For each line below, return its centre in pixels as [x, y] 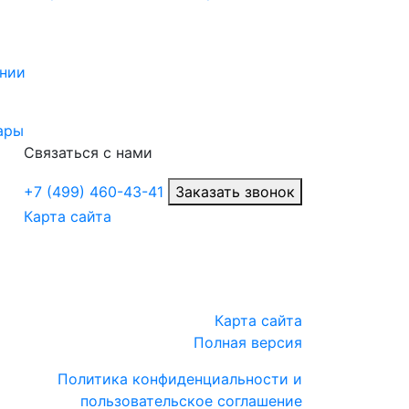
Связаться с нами [88, 153]
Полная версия [248, 342]
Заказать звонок [235, 192]
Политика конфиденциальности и [180, 378]
